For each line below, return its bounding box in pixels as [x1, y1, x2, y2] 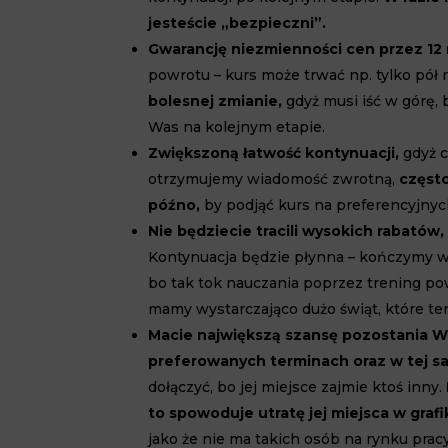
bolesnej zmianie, [148, 92, 283, 110]
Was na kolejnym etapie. [148, 118, 326, 136]
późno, [148, 196, 201, 214]
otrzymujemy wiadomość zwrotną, [148, 170, 400, 188]
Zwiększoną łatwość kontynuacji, [148, 144, 400, 162]
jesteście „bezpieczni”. [148, 14, 327, 32]
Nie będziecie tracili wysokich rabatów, [148, 222, 445, 240]
